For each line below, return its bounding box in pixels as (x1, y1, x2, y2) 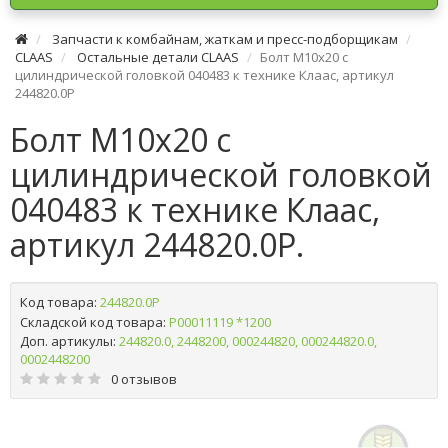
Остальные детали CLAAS (77, 48, 239, 66)
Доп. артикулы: (20, 332, 116, 350)
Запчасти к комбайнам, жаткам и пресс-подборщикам (52, 30, 398, 48)
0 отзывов (111, 370, 177, 388)
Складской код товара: (20, 313, 166, 331)
